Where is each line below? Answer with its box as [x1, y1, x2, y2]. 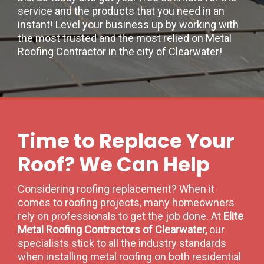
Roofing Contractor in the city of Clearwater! [18, 45, 222, 58]
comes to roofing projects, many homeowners [18, 196, 235, 209]
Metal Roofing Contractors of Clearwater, [18, 223, 209, 236]
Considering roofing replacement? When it [18, 183, 214, 196]
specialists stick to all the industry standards [18, 237, 226, 250]
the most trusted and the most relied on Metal [18, 31, 232, 44]
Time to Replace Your [18, 127, 235, 156]
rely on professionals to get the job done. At [18, 210, 223, 223]
